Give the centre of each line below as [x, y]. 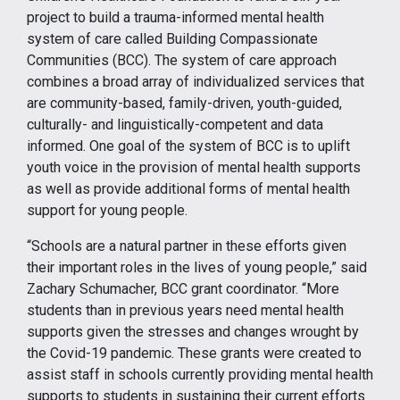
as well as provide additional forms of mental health [188, 188]
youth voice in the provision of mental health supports [194, 167]
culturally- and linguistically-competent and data [175, 124]
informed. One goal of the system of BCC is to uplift [188, 146]
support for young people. [107, 210]
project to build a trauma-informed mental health [175, 17]
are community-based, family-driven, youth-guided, [184, 103]
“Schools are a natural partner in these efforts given [187, 246]
